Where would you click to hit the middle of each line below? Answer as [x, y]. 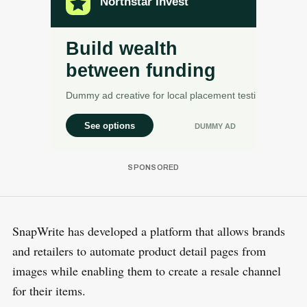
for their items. [49, 290]
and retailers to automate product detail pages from [139, 250]
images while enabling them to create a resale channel [146, 270]
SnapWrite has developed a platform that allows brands [148, 231]
